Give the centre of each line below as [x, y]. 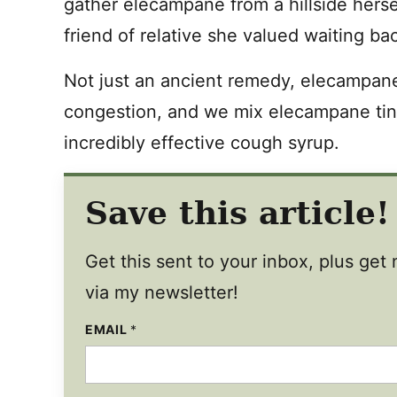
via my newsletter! [162, 292]
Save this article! [237, 213]
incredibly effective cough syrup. [204, 143]
